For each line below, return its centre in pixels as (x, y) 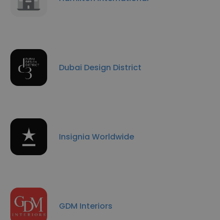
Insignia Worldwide (96, 137)
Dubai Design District (100, 67)
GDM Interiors (86, 206)
